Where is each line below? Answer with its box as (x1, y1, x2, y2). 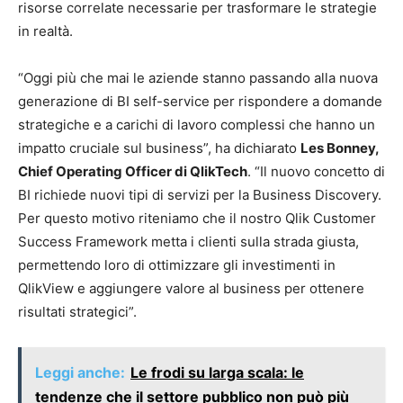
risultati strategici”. (18, 303, 137, 320)
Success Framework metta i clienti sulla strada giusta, (18, 233, 359, 250)
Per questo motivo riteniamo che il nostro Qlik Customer (18, 210, 376, 227)
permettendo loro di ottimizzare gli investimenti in (18, 256, 336, 273)
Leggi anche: (35, 363, 125, 381)
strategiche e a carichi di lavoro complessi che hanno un (18, 116, 375, 133)
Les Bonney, (300, 139, 379, 157)
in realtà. (18, 22, 73, 40)
